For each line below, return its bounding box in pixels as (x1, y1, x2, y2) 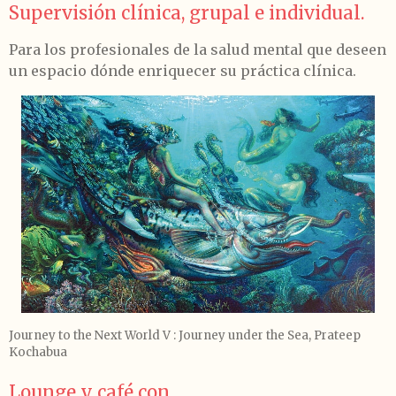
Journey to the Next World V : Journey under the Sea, (9, 328, 314, 343)
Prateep (314, 328, 361, 343)
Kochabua (9, 345, 67, 360)
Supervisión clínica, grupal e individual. (9, 2, 365, 25)
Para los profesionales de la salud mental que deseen (9, 41, 386, 58)
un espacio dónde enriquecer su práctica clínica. (9, 62, 360, 80)
